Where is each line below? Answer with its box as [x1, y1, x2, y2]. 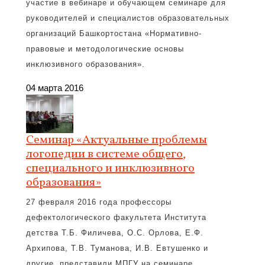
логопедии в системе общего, [26, 146, 186, 163]
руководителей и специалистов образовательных [26, 14, 230, 22]
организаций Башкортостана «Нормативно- [26, 29, 202, 38]
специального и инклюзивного [26, 160, 195, 177]
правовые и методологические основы [26, 44, 184, 53]
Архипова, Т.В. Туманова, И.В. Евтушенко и [26, 244, 208, 253]
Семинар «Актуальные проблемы [26, 132, 207, 148]
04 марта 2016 [26, 83, 83, 93]
